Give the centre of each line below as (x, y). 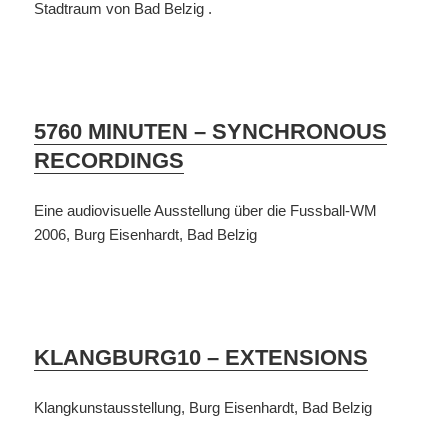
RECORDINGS (109, 161)
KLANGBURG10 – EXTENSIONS (201, 358)
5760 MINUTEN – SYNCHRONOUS (211, 132)
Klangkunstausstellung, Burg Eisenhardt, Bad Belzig (203, 408)
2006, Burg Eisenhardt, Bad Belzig (146, 235)
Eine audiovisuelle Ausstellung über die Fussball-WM (206, 211)
